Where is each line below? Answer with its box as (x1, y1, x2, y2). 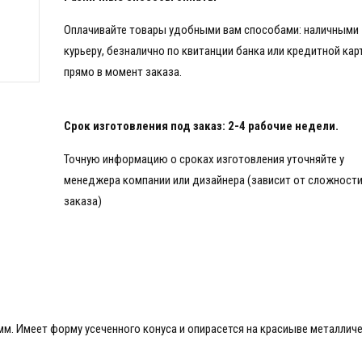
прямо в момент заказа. (64, 64, 182, 79)
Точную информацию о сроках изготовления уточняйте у (64, 151, 344, 166)
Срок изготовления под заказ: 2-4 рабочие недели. (64, 118, 339, 133)
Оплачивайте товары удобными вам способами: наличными (64, 22, 359, 37)
